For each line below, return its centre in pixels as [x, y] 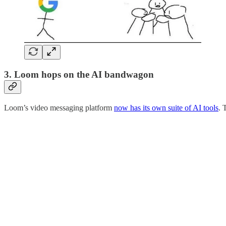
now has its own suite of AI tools [166, 107]
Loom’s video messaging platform [59, 107]
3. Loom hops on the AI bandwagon [79, 74]
